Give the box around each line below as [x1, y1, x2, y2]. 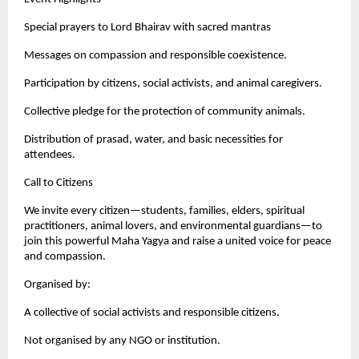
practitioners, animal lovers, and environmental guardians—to [24, 220, 322, 232]
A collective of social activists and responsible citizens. [24, 306, 280, 319]
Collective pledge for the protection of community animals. [24, 105, 305, 118]
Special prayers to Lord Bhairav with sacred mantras [24, 21, 271, 34]
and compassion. [24, 250, 106, 263]
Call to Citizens [24, 176, 93, 189]
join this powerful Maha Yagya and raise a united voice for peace [24, 235, 331, 248]
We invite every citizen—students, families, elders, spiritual [24, 204, 305, 217]
